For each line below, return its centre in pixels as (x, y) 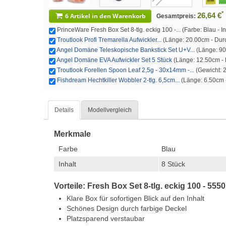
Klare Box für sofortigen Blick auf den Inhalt (135, 198)
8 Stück (173, 164)
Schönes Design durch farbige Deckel (127, 208)
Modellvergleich (110, 110)
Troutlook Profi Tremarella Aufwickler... (109, 40)
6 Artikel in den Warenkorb (105, 16)
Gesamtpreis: (177, 16)
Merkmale (72, 134)
